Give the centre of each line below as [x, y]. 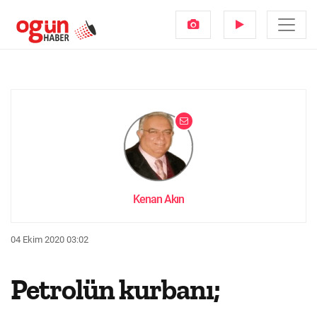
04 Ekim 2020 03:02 [50, 240]
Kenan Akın [158, 199]
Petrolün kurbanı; [115, 289]
